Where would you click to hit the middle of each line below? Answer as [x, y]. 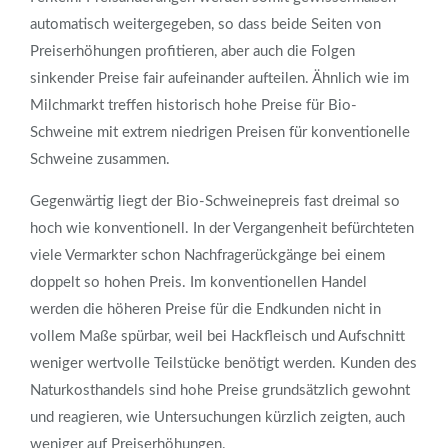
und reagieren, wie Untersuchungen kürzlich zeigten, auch [217, 418]
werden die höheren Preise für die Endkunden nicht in [205, 310]
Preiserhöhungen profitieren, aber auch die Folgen [192, 52]
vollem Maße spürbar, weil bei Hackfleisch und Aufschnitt [217, 337]
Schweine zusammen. [100, 160]
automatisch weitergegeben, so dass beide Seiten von [205, 25]
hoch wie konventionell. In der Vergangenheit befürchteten [222, 229]
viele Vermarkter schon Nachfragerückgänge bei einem [207, 256]
